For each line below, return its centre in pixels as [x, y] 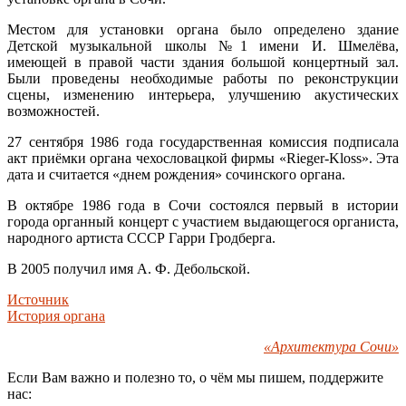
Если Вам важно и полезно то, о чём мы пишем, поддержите [195, 377]
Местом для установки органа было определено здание [203, 29]
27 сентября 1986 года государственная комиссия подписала [203, 141]
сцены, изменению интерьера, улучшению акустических [203, 94]
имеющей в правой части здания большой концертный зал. [203, 62]
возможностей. [53, 111]
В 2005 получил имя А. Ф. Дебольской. [129, 268]
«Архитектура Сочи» [331, 346]
